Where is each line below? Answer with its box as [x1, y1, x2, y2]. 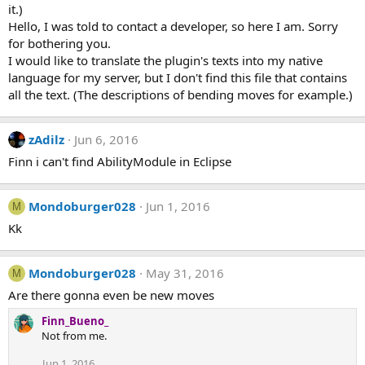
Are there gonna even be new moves [8, 287, 214, 303]
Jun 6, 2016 [74, 131, 139, 147]
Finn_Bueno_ [42, 314, 108, 328]
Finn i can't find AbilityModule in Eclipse [8, 153, 231, 169]
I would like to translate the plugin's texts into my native [8, 52, 323, 68]
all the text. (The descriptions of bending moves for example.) [8, 86, 353, 103]
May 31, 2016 [146, 265, 224, 281]
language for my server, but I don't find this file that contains [8, 69, 347, 86]
